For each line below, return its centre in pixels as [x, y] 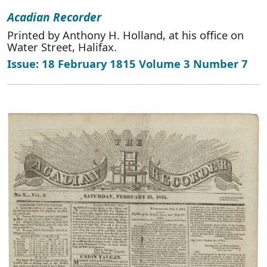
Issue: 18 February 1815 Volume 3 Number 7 [128, 64]
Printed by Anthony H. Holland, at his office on [125, 35]
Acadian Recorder [54, 17]
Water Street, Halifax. [62, 47]
